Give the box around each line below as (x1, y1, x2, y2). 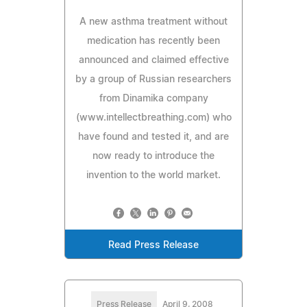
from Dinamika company (99, 93, 208, 103)
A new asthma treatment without (79, 16, 228, 27)
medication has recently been (87, 36, 220, 46)
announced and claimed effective (78, 55, 229, 65)
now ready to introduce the (93, 151, 214, 161)
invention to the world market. (86, 170, 221, 180)
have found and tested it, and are (78, 132, 229, 142)
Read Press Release (108, 240, 199, 250)
